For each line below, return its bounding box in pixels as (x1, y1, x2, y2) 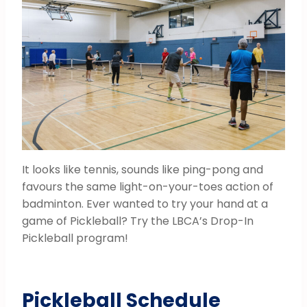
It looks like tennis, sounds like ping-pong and (22, 161, 263, 177)
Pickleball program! (22, 230, 128, 246)
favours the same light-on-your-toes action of (22, 178, 273, 195)
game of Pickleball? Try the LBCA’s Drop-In (22, 212, 254, 229)
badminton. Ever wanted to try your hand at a (22, 195, 268, 212)
